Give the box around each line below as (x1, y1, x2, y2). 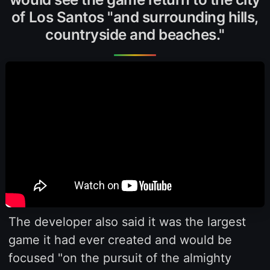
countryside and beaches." (45, 25, 225, 43)
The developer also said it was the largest (8, 214, 246, 229)
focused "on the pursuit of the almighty (8, 250, 231, 265)
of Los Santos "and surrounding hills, (11, 8, 259, 26)
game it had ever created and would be (8, 232, 232, 247)
